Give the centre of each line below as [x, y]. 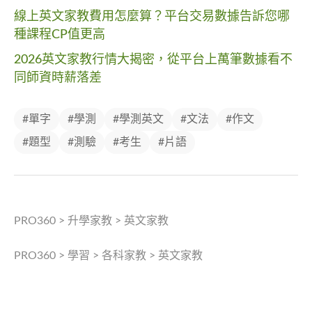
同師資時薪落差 [58, 78]
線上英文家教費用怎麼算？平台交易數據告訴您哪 [152, 17]
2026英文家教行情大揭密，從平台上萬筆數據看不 [153, 60]
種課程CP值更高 [60, 35]
